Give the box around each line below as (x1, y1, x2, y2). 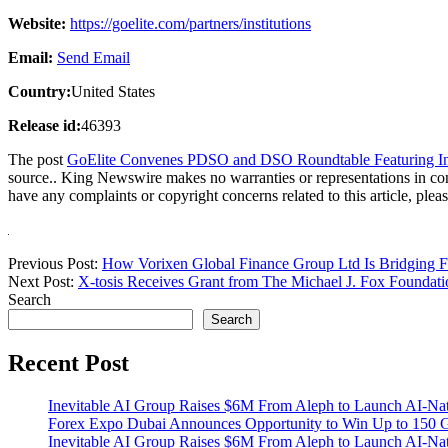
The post (8, 150, 67, 168)
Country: (8, 82, 71, 100)
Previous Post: (8, 254, 102, 272)
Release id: (8, 116, 81, 134)
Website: (8, 14, 66, 32)
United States (71, 82, 155, 100)
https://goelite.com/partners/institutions (70, 14, 311, 32)
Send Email (57, 48, 130, 66)
